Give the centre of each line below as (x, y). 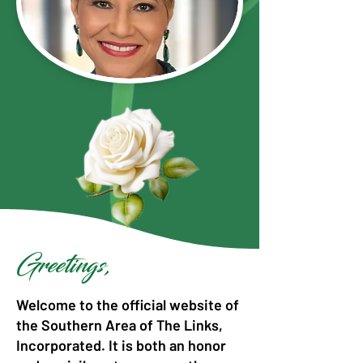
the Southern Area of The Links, (120, 325)
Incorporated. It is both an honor (121, 345)
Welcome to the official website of (128, 304)
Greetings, (64, 265)
